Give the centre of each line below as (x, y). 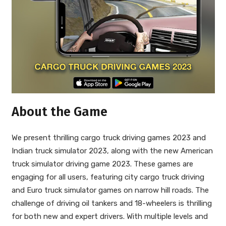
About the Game (59, 112)
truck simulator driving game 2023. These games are (102, 164)
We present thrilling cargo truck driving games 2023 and (108, 137)
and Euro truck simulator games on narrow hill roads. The (110, 190)
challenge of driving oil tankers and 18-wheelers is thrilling (111, 203)
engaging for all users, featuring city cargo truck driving (108, 177)
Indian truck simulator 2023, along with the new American (112, 151)
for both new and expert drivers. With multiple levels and (109, 216)
